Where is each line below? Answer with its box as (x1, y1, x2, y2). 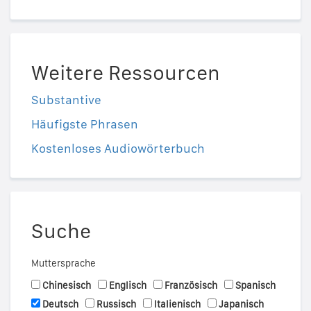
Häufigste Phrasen (31, 117, 138, 132)
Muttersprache (31, 258, 96, 269)
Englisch (109, 280, 146, 292)
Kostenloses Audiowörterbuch (31, 141, 205, 156)
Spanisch (235, 280, 276, 292)
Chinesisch (42, 280, 91, 292)
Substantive (31, 92, 101, 108)
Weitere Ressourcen (31, 60, 220, 85)
